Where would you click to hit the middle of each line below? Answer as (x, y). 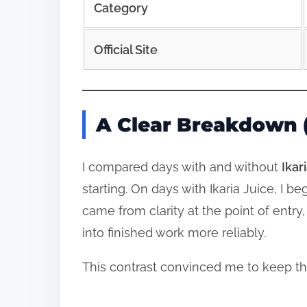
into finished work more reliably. (174, 232)
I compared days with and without (182, 167)
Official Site (125, 49)
